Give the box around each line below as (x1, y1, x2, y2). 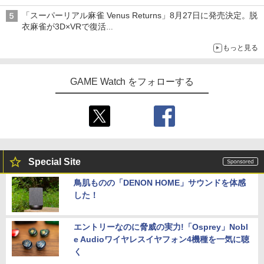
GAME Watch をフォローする (70, 77, 194, 87)
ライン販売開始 (22, 2, 80, 12)
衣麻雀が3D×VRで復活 (22, 22, 106, 32)
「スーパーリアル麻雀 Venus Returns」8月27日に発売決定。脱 (22, 11, 258, 21)
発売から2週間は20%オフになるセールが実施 (22, 33, 192, 43)
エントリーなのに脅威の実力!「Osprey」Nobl (74, 222, 248, 232)
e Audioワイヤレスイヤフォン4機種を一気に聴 (74, 235, 249, 245)
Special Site (28, 157, 81, 167)
